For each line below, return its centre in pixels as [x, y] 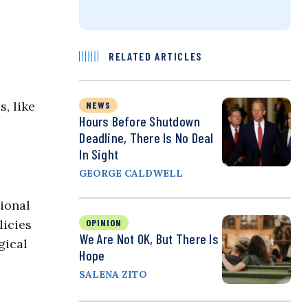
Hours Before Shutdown [140, 121]
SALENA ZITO [113, 275]
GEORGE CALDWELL [131, 174]
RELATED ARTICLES [155, 56]
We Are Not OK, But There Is [149, 239]
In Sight [99, 154]
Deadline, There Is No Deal [146, 138]
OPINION [104, 223]
